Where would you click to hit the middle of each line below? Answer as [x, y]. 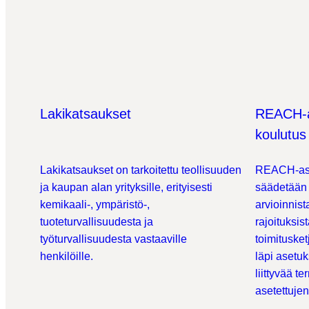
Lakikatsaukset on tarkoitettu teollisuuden [141, 170]
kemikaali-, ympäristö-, [95, 205]
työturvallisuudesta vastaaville [113, 239]
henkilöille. [67, 256]
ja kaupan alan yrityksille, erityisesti [126, 187]
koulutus [281, 134]
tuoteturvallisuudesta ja [97, 222]
